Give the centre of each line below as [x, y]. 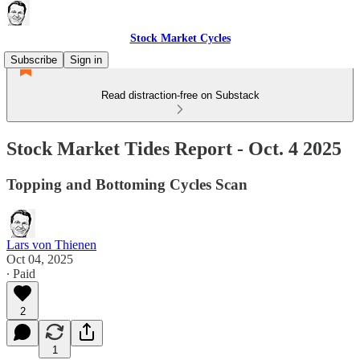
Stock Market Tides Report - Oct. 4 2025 [174, 148]
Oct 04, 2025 [40, 259]
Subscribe [34, 60]
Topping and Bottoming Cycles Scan [127, 184]
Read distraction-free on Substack [180, 95]
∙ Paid [21, 273]
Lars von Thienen [51, 244]
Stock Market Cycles [180, 38]
